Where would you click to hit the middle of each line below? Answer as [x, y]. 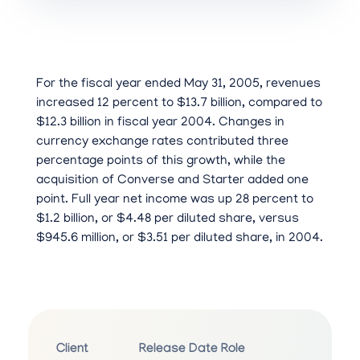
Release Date [178, 350]
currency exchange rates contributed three [162, 143]
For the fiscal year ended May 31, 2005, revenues [178, 85]
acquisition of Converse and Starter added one [172, 181]
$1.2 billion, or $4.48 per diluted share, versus [168, 220]
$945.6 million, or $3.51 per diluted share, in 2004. [180, 239]
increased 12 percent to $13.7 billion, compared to [179, 104]
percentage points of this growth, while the [161, 162]
